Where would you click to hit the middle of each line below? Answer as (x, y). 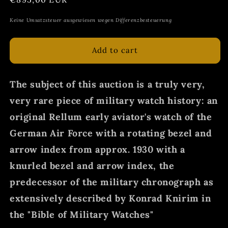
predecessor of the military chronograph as (112, 182)
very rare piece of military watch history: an (114, 100)
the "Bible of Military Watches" (82, 214)
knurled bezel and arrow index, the (92, 165)
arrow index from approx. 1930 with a (97, 149)
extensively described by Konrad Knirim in (110, 198)
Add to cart (115, 50)
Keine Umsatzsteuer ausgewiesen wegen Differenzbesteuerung (91, 20)
